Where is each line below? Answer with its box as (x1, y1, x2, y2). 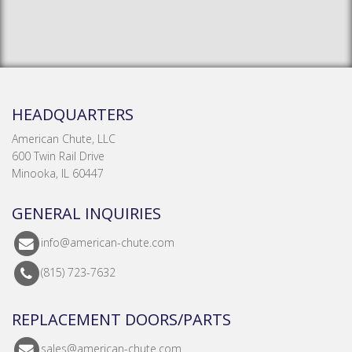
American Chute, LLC (12, 131, 115, 147)
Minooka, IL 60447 (12, 166, 104, 181)
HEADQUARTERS (12, 104, 134, 126)
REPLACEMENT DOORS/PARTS (12, 309, 231, 331)
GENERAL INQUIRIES (12, 203, 161, 225)
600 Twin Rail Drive (12, 148, 104, 164)
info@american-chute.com (41, 235, 175, 251)
